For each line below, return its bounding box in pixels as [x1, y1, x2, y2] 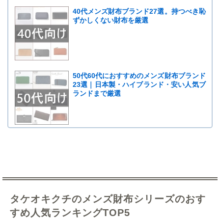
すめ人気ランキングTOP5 [10, 207, 130, 218]
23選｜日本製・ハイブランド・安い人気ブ [73, 81, 206, 88]
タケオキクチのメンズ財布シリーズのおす [10, 193, 206, 204]
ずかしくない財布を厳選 [73, 16, 149, 24]
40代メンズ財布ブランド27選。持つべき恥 [73, 7, 206, 15]
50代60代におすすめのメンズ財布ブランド [73, 72, 206, 80]
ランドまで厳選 [73, 89, 121, 97]
